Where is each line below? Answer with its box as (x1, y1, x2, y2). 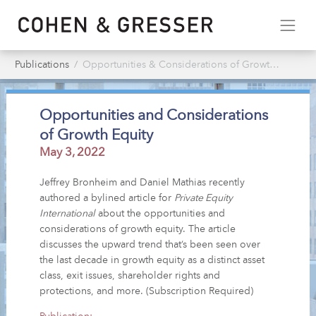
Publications (15, 59, 69, 70)
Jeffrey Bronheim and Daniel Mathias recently (39, 177, 245, 188)
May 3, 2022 (39, 146, 106, 159)
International (39, 208, 96, 219)
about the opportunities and (95, 208, 226, 219)
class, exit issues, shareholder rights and (39, 270, 221, 281)
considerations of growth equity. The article (39, 224, 236, 234)
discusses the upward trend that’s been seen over (39, 239, 261, 250)
